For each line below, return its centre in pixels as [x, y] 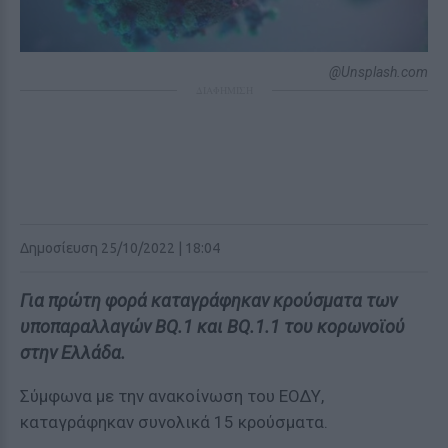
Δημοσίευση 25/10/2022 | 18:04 [120, 248]
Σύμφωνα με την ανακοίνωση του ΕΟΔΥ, [172, 396]
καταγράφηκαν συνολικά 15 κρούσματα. [174, 422]
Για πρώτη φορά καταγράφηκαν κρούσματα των [208, 300]
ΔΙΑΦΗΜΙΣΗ [224, 90]
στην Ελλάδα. [73, 352]
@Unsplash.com [378, 72]
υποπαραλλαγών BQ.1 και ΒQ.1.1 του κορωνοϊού [212, 326]
